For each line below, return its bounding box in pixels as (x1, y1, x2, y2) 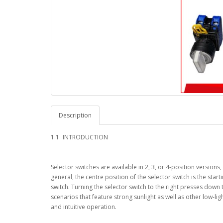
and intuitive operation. (51, 203, 116, 211)
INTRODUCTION (63, 133, 108, 141)
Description (59, 111, 92, 119)
